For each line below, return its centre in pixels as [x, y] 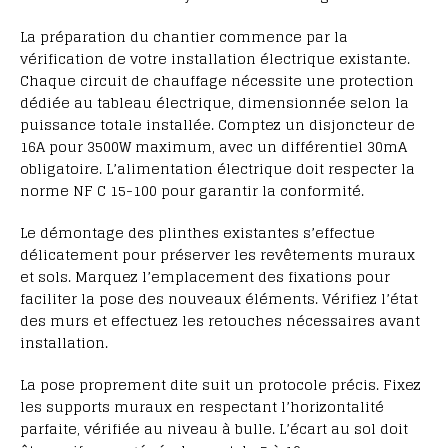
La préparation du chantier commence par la [184, 37]
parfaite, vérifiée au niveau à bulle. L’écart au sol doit [214, 429]
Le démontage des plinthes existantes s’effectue [197, 233]
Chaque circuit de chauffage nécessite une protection [217, 81]
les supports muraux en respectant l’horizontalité [202, 407]
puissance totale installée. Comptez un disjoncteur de [217, 125]
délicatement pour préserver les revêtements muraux [217, 255]
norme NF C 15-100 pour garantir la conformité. [192, 191]
